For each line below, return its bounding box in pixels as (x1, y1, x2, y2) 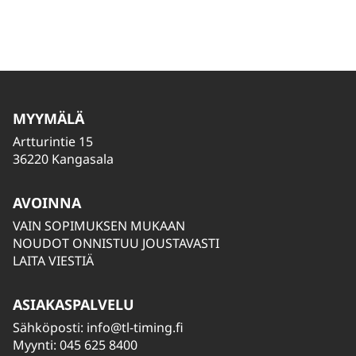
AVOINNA (13, 193, 81, 212)
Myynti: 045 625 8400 (13, 336, 137, 354)
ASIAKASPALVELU (13, 295, 134, 314)
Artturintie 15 (13, 133, 93, 150)
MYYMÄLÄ (13, 109, 84, 128)
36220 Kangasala (13, 150, 114, 168)
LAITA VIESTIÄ (13, 252, 94, 269)
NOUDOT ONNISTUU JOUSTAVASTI (13, 234, 219, 252)
